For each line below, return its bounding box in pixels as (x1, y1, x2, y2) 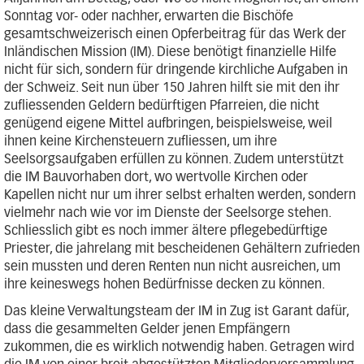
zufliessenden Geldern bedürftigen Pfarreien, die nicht (4, 99, 319, 112)
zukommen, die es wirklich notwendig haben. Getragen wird (4, 340, 354, 353)
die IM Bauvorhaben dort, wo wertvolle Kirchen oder (4, 171, 308, 184)
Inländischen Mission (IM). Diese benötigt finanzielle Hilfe (4, 45, 336, 58)
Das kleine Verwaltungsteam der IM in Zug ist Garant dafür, (4, 305, 349, 318)
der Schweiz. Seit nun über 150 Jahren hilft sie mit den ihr (4, 81, 340, 94)
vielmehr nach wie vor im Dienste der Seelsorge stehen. (4, 206, 331, 219)
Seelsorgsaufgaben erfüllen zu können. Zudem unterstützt (4, 153, 344, 166)
